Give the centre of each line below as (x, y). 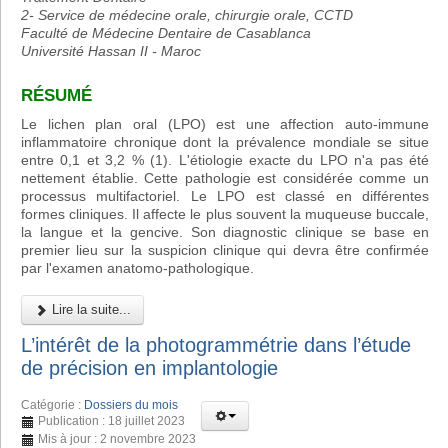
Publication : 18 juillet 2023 (111, 421)
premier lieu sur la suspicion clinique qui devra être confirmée (225, 249)
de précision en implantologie (149, 368)
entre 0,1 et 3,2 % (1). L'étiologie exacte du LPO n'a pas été (225, 159)
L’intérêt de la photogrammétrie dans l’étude (216, 345)
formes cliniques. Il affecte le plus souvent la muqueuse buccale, (225, 213)
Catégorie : (52, 405)
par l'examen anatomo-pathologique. (137, 267)
